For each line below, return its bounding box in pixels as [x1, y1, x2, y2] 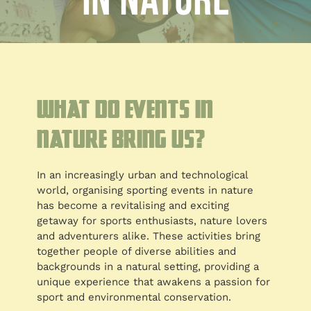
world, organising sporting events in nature [37, 184, 254, 197]
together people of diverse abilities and [37, 245, 237, 258]
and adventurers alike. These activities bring [37, 230, 261, 243]
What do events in [37, 93, 214, 125]
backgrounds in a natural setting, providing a [37, 260, 260, 274]
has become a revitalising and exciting [37, 199, 230, 212]
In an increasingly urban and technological [37, 169, 249, 182]
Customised [15, 15, 73, 27]
